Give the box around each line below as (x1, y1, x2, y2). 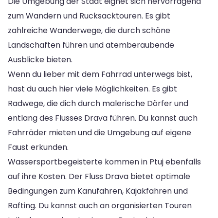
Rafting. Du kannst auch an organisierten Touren (8, 200, 192, 211)
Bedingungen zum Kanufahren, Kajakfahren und (8, 185, 188, 197)
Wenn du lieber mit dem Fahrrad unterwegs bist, (8, 68, 192, 80)
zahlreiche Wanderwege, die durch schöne (8, 24, 170, 36)
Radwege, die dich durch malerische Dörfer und (8, 97, 188, 109)
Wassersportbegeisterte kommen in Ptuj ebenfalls (8, 156, 201, 167)
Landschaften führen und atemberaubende (8, 39, 174, 51)
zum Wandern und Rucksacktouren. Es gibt (8, 10, 170, 21)
